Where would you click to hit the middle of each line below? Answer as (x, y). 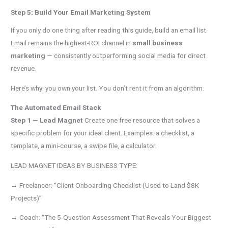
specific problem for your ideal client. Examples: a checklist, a (103, 133)
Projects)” (26, 198)
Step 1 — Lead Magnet (47, 120)
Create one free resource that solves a (142, 120)
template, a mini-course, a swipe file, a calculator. (84, 146)
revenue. (24, 68)
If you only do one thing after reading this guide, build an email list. (109, 30)
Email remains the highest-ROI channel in (72, 43)
